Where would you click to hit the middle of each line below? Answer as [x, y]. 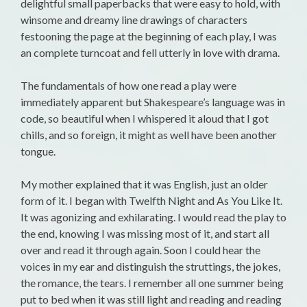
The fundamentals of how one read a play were [128, 86]
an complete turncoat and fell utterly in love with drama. [150, 53]
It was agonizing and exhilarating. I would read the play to [153, 217]
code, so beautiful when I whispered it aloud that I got [145, 119]
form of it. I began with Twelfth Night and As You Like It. [151, 201]
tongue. [38, 151]
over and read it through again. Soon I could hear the [140, 250]
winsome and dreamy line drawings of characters [134, 20]
